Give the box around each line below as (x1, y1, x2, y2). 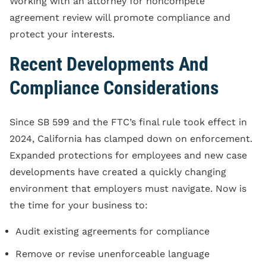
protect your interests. (9, 28, 115, 40)
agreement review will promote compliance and (9, 11, 230, 23)
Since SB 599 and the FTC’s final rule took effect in (9, 116, 247, 128)
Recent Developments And (9, 52, 208, 75)
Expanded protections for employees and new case (9, 149, 247, 161)
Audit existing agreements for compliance (15, 225, 210, 237)
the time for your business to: (9, 199, 148, 211)
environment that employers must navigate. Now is (9, 182, 246, 194)
